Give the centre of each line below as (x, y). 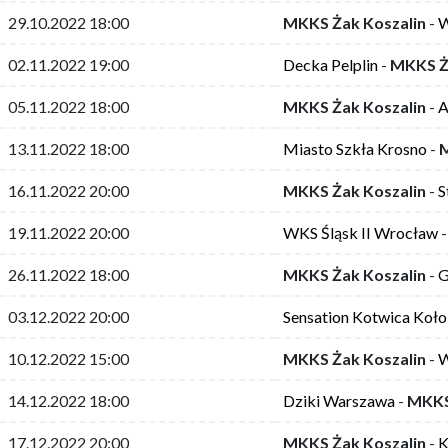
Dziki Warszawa (339, 400)
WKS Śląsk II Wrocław (360, 232)
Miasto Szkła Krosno (355, 148)
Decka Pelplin (330, 64)
